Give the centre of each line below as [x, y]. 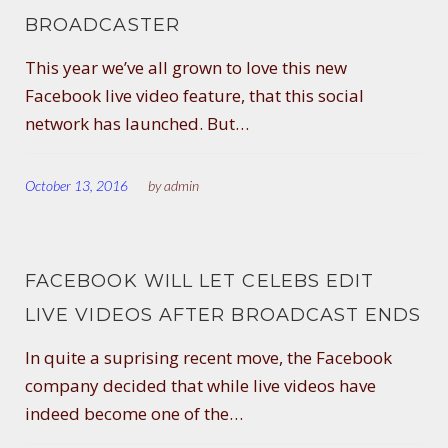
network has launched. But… [137, 123]
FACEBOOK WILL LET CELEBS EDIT [200, 280]
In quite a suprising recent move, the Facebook [208, 357]
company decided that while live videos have [200, 385]
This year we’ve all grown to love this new [186, 67]
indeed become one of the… [134, 413]
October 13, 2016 [76, 185]
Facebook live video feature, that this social [194, 95]
